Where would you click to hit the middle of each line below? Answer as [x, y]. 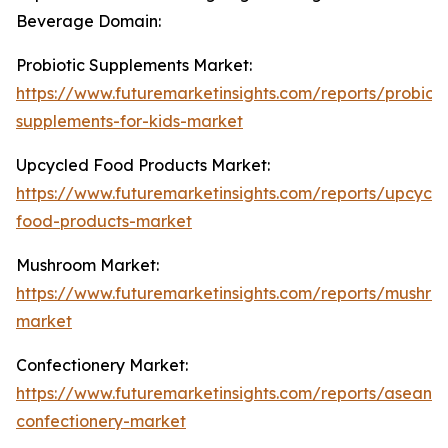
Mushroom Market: [87, 265]
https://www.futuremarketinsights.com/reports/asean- [227, 393]
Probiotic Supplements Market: [134, 65]
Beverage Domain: [88, 21]
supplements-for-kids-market [129, 121]
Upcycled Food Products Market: [143, 165]
